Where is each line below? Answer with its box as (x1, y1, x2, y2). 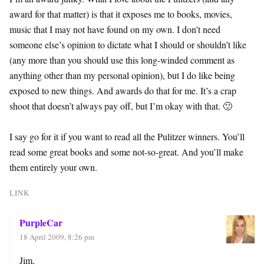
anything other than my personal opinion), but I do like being (9, 68, 235, 81)
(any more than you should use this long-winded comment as (9, 53, 235, 66)
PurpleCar (19, 215, 62, 229)
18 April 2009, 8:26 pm (19, 231, 94, 242)
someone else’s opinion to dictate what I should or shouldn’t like (9, 38, 246, 51)
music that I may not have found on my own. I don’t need (9, 22, 220, 35)
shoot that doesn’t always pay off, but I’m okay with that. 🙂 (9, 99, 232, 112)
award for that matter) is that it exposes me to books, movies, (9, 7, 232, 20)
